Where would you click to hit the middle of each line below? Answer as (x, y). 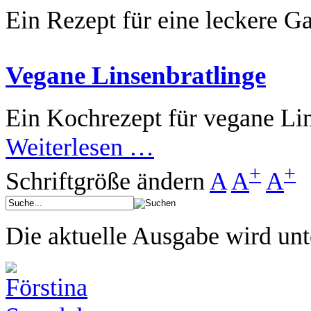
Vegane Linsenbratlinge (136, 76)
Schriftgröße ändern (105, 181)
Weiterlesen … (80, 147)
